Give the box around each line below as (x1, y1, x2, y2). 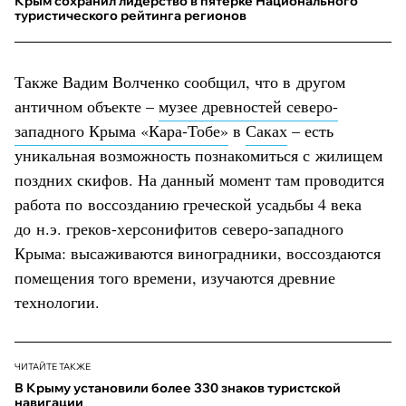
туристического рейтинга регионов (14, 6, 246, 24)
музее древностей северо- (159, 94, 338, 117)
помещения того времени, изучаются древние (14, 266, 335, 288)
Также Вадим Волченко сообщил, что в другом (14, 70, 345, 92)
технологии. (14, 290, 100, 313)
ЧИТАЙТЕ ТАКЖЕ (14, 360, 91, 372)
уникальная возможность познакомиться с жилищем (14, 143, 382, 166)
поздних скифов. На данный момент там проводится (14, 168, 384, 190)
